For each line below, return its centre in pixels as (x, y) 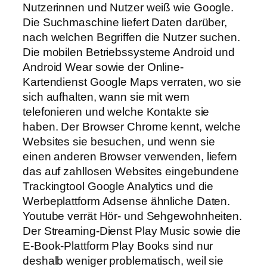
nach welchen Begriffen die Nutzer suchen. (131, 37)
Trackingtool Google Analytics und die (118, 186)
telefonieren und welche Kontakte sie (116, 111)
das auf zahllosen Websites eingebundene (131, 171)
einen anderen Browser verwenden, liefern (130, 156)
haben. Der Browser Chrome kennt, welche (132, 126)
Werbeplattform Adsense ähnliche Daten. (127, 201)
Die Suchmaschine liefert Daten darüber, (125, 22)
